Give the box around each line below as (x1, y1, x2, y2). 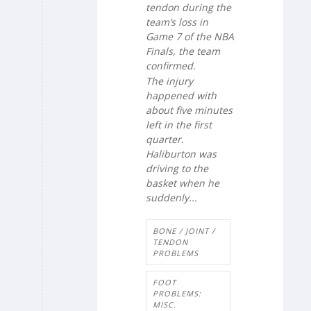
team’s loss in (146, 15, 208, 28)
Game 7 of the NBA (146, 29, 234, 43)
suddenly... (146, 190, 197, 204)
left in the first (146, 117, 212, 131)
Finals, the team (146, 44, 220, 58)
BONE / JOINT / (153, 226, 215, 237)
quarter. (146, 132, 184, 146)
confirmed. (146, 58, 196, 72)
